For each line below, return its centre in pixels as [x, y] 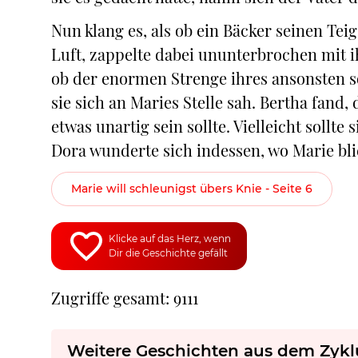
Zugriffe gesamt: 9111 [125, 298]
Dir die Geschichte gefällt [168, 253]
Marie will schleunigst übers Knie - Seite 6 [192, 189]
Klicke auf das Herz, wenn [170, 239]
